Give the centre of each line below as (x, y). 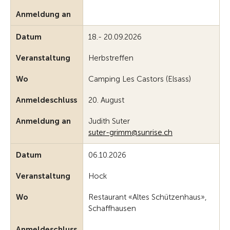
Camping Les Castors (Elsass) (140, 79)
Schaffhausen (112, 209)
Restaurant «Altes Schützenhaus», (148, 197)
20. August (106, 100)
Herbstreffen (111, 58)
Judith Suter (109, 121)
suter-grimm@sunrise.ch (130, 133)
